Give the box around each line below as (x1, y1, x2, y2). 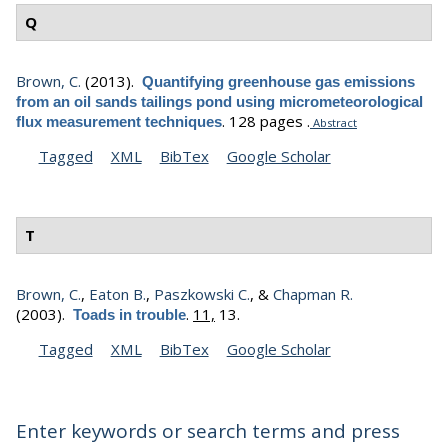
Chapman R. (273, 283, 353, 304)
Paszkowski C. (154, 283, 250, 304)
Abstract (310, 114, 357, 130)
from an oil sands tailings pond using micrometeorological (16, 92, 423, 110)
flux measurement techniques (16, 112, 222, 130)
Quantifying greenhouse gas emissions (142, 72, 415, 90)
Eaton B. (89, 283, 146, 304)
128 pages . (229, 110, 310, 131)
